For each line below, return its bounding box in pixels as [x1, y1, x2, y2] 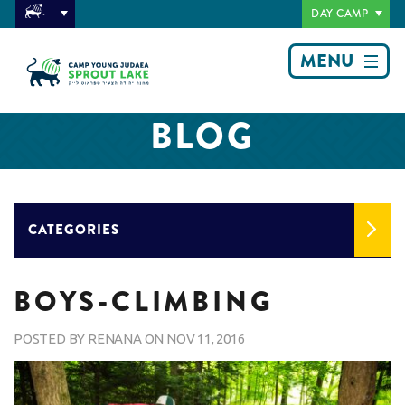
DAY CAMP [311, 5, 368, 22]
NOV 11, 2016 [166, 331, 245, 346]
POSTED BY [14, 331, 89, 346]
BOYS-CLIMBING [14, 281, 274, 322]
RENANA [88, 331, 142, 346]
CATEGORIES [28, 220, 119, 240]
